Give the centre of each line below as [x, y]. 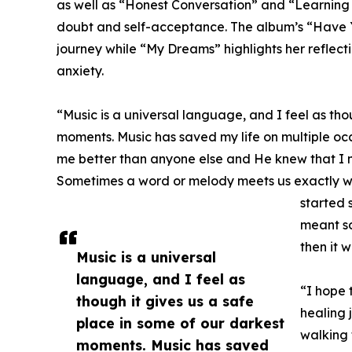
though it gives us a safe [165, 301]
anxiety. [80, 71]
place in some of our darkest [180, 323]
